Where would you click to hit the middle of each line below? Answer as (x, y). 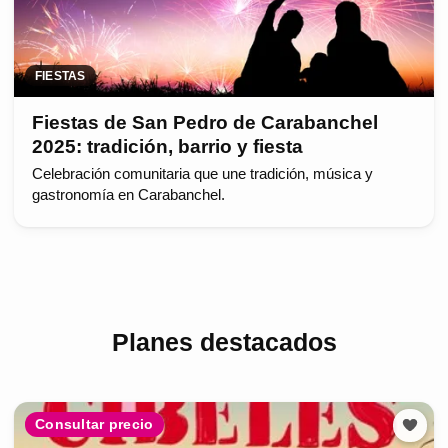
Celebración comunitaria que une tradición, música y (202, 173)
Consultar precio (94, 424)
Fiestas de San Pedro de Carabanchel (204, 122)
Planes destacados (224, 341)
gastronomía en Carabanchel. (128, 194)
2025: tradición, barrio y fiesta (167, 146)
